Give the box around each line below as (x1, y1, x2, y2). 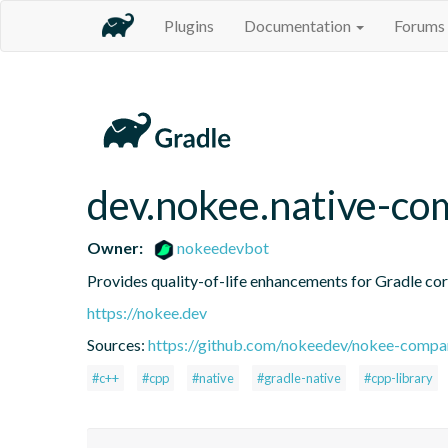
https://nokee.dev (87, 302, 207, 322)
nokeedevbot (174, 237, 270, 257)
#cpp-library (364, 369, 433, 386)
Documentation (244, 16, 354, 35)
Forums (394, 16, 445, 35)
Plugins (164, 16, 214, 35)
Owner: (87, 237, 143, 257)
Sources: (87, 334, 148, 354)
